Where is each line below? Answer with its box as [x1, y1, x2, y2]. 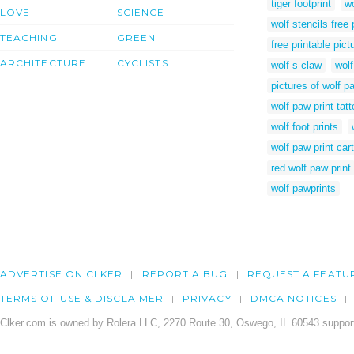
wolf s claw [271, 58, 322, 71]
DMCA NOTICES [250, 292, 337, 305]
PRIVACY [183, 292, 232, 305]
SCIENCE [117, 6, 165, 19]
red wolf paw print [271, 161, 351, 174]
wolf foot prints [271, 120, 338, 133]
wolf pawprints [271, 182, 336, 194]
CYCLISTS [117, 57, 168, 70]
